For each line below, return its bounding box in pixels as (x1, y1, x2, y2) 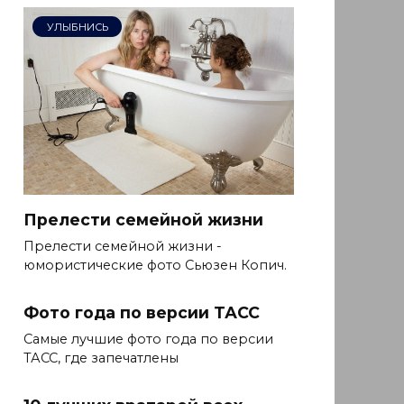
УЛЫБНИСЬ (46, 20, 108, 33)
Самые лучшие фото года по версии (23, 330, 273, 347)
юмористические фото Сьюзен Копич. (23, 256, 287, 273)
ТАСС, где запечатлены (23, 349, 179, 366)
